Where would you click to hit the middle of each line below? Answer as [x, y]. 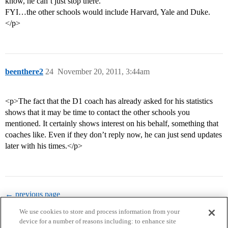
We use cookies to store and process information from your [100, 211]
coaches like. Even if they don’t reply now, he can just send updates [113, 135]
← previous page [33, 194]
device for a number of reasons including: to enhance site [98, 221]
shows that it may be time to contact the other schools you [97, 112]
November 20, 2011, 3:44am [104, 72]
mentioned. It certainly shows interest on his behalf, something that [112, 124]
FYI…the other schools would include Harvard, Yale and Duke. [108, 12]
